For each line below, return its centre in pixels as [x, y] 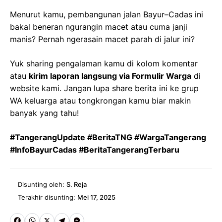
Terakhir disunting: [48, 197]
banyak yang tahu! [44, 113]
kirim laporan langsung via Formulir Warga [110, 76]
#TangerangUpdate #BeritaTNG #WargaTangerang [108, 138]
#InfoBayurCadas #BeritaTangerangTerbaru [95, 150]
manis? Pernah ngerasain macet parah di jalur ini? [102, 39]
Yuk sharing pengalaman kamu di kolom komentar [104, 64]
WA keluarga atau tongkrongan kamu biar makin [100, 101]
